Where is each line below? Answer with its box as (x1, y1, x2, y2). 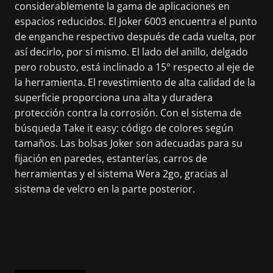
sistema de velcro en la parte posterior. (15, 182, 195, 196)
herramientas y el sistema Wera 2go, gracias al (15, 167, 228, 180)
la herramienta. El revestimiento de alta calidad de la (15, 76, 255, 89)
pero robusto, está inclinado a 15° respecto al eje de (15, 60, 254, 74)
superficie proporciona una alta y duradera (15, 91, 213, 104)
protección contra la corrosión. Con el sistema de (15, 106, 241, 119)
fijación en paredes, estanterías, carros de (15, 152, 207, 165)
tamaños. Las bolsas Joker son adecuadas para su (15, 136, 243, 150)
